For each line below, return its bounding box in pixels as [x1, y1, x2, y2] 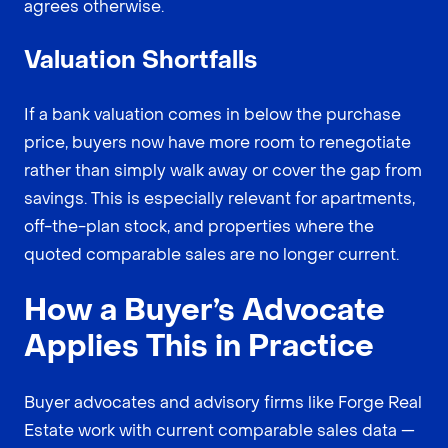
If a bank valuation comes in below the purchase [24, 103, 401, 125]
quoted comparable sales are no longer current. [24, 243, 399, 265]
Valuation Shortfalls [24, 44, 257, 76]
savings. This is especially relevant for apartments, [24, 187, 415, 209]
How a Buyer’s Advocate [24, 290, 385, 330]
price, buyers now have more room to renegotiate [24, 131, 411, 153]
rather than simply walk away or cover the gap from [24, 159, 422, 181]
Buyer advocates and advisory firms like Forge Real [24, 391, 422, 413]
